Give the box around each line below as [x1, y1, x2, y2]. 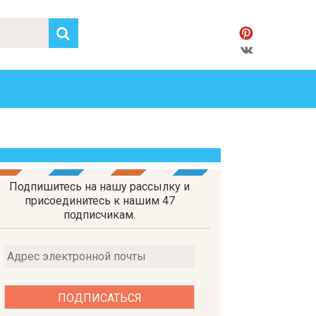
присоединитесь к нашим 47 [24, 194, 175, 207]
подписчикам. [63, 208, 136, 221]
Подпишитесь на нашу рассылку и [9, 180, 190, 193]
